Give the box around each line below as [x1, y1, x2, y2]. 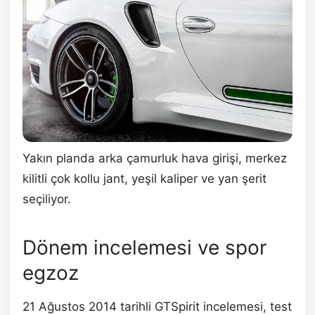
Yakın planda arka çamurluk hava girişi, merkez [22, 151, 287, 165]
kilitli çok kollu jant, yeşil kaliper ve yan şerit [22, 172, 266, 186]
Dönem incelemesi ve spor [22, 236, 266, 259]
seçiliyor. [22, 192, 71, 206]
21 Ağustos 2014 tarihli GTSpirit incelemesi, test [22, 300, 292, 314]
